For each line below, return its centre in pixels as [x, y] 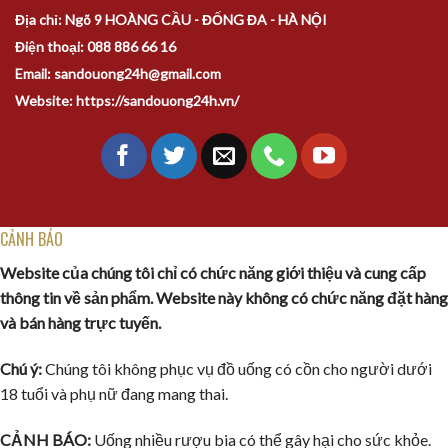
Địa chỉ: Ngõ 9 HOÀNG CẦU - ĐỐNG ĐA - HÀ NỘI [171, 20]
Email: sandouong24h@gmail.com [118, 74]
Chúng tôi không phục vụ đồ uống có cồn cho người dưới [237, 369]
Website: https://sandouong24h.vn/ [127, 101]
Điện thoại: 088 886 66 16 [95, 47]
